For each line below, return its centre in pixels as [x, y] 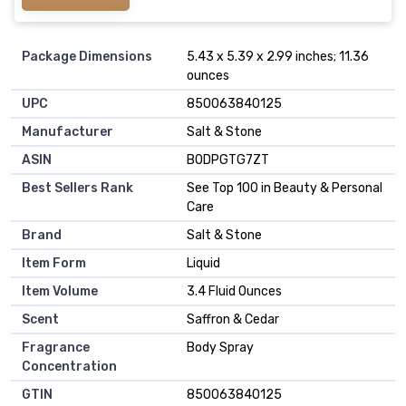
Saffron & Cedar [233, 319]
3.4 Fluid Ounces [234, 291]
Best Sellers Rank [77, 188]
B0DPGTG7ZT [228, 159]
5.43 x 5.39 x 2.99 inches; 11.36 [278, 56]
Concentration [69, 366]
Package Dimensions [87, 56]
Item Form [54, 263]
